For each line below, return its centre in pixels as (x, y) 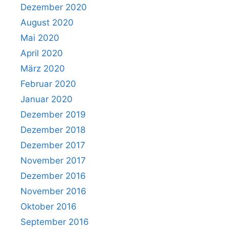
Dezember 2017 (53, 145)
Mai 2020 (40, 38)
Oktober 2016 (49, 207)
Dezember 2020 (54, 7)
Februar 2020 (48, 84)
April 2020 (42, 53)
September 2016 (55, 222)
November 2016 (53, 191)
